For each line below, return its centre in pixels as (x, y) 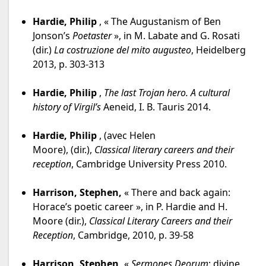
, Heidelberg (218, 50)
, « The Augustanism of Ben (159, 22)
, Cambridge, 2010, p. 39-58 (133, 235)
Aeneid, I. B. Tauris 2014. (157, 107)
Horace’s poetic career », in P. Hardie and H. (130, 207)
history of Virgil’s (68, 107)
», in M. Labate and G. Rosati (176, 36)
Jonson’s (53, 36)
